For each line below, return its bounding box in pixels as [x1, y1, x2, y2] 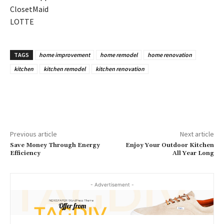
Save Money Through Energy [10, 141, 100, 149]
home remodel [100, 50, 137, 58]
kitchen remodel [43, 64, 85, 72]
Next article [179, 129, 214, 138]
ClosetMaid [10, 3, 48, 14]
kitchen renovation [95, 64, 144, 72]
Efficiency [10, 149, 40, 157]
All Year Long [172, 149, 214, 157]
